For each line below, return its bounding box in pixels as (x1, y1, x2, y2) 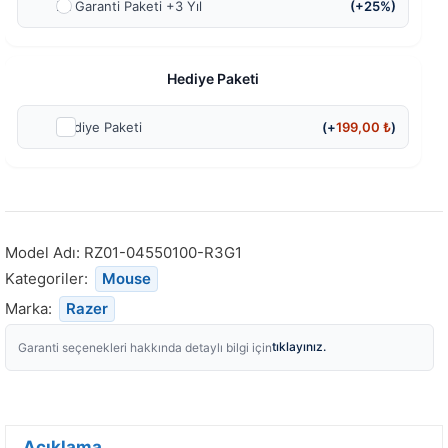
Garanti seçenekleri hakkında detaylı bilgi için (18, 339, 272, 355)
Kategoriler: (5, 269, 92, 289)
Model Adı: (5, 243, 84, 263)
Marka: (5, 299, 56, 319)
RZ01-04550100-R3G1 (84, 243, 242, 263)
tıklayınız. (272, 339, 326, 355)
